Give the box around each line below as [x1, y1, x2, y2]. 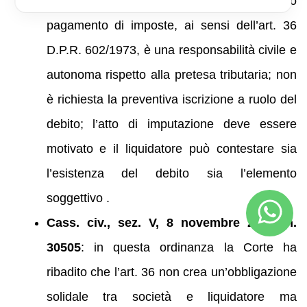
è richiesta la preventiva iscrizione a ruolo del [46, 93, 297, 107]
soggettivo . [46, 191, 110, 206]
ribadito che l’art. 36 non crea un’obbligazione [46, 265, 297, 280]
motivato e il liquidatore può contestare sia [46, 142, 297, 156]
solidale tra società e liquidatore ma [46, 290, 297, 304]
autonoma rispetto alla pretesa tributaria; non [46, 68, 297, 82]
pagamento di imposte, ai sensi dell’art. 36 [46, 19, 297, 33]
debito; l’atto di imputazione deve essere [46, 117, 297, 132]
